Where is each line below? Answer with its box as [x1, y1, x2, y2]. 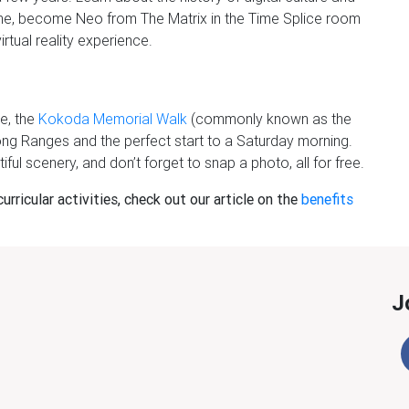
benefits [301, 190, 353, 208]
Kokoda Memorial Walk [38, 110, 187, 128]
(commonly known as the [187, 110, 351, 128]
